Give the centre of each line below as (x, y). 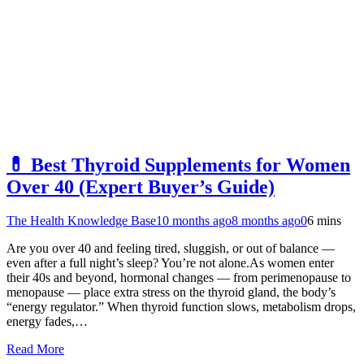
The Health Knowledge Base (81, 221)
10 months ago (194, 221)
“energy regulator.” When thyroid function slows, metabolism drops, (181, 307)
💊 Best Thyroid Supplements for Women (178, 165)
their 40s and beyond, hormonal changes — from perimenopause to (179, 278)
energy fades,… (47, 322)
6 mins (324, 221)
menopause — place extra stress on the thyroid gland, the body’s (171, 292)
